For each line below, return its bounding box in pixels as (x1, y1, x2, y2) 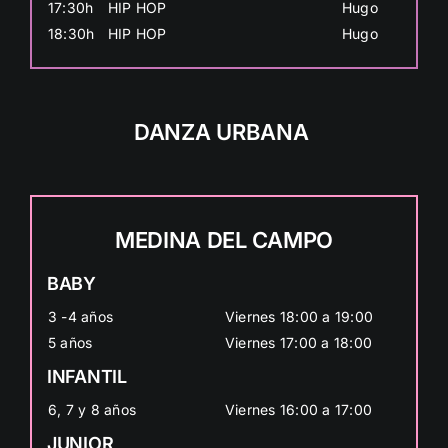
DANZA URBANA (134, 118, 314, 145)
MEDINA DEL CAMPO (115, 226, 333, 253)
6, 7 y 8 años (47, 400, 137, 418)
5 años (47, 333, 93, 351)
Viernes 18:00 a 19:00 (224, 307, 374, 325)
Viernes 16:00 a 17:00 (224, 400, 373, 418)
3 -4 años (47, 307, 114, 325)
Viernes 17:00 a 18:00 (224, 333, 373, 351)
